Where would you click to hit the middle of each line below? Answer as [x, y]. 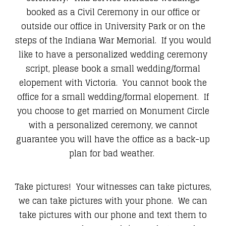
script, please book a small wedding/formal [113, 69]
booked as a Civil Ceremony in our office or [113, 12]
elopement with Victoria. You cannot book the [113, 83]
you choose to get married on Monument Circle [113, 111]
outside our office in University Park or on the [113, 26]
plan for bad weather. [113, 154]
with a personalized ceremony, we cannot [113, 125]
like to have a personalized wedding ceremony [113, 55]
